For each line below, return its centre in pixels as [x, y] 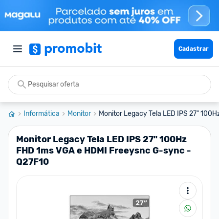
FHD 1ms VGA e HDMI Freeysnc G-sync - [104, 151]
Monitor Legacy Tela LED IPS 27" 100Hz [101, 139]
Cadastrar [194, 49]
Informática [42, 114]
